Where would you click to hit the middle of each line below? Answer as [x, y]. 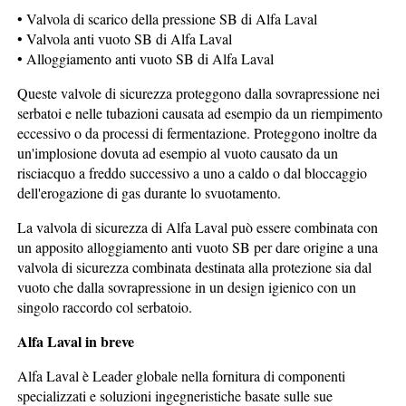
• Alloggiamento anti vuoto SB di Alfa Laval [146, 58]
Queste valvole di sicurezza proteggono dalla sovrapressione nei [199, 92]
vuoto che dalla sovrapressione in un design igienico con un [187, 286]
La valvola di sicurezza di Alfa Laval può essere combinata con [198, 227]
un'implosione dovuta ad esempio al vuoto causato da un [178, 152]
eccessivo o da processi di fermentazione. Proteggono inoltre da [198, 132]
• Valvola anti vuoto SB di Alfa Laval [125, 38]
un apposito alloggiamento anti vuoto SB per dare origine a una [198, 246]
